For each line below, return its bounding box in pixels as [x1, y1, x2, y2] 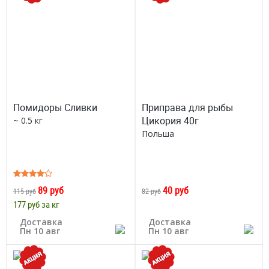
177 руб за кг [13, 198, 59, 210]
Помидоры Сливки [13, 101, 97, 114]
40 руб [163, 184, 189, 197]
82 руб [142, 186, 161, 196]
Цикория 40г [142, 114, 199, 127]
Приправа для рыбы [142, 101, 233, 114]
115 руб [13, 186, 36, 196]
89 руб [38, 184, 64, 197]
